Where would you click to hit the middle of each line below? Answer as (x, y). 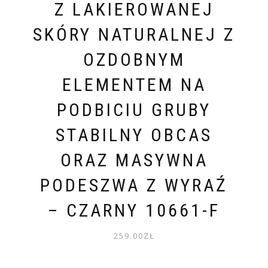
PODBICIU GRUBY (134, 109)
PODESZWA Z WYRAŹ (134, 185)
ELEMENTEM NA (134, 84)
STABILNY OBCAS (134, 135)
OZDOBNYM (134, 59)
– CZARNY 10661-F (134, 210)
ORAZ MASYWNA (134, 160)
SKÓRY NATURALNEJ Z (134, 34)
